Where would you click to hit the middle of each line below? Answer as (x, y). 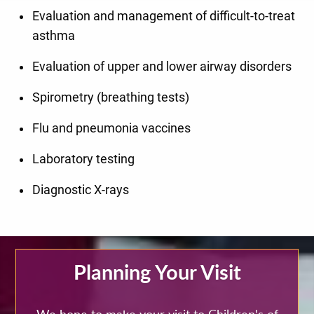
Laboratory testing (84, 159)
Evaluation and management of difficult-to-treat (164, 16)
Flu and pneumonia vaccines (112, 129)
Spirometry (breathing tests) (111, 98)
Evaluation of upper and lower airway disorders (162, 67)
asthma (54, 36)
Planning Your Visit (157, 272)
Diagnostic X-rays (81, 190)
